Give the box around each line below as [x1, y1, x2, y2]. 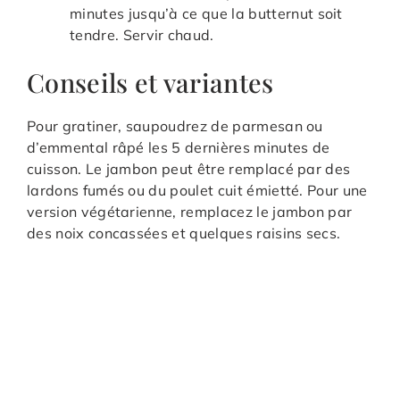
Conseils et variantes [27, 65, 274, 100]
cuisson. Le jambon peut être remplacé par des [27, 160, 351, 179]
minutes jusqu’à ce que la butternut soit [70, 4, 343, 23]
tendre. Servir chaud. [70, 26, 214, 45]
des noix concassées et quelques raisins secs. [27, 224, 341, 243]
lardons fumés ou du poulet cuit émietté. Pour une [27, 181, 368, 200]
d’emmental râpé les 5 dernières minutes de [27, 138, 330, 157]
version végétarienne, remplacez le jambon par [27, 203, 353, 221]
